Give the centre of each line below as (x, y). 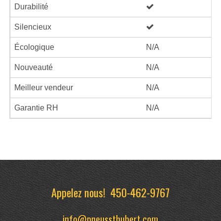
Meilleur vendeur (44, 88)
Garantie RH (36, 108)
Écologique (34, 47)
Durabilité (31, 7)
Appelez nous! (81, 192)
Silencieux (33, 27)
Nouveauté (34, 67)
